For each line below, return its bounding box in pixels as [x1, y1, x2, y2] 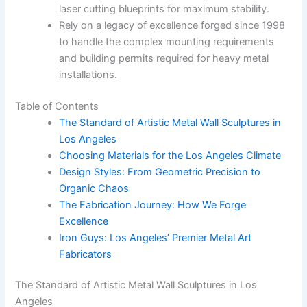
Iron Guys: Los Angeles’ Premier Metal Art [59, 231, 252, 244]
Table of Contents [15, 99, 99, 112]
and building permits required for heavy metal [59, 51, 269, 64]
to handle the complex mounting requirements [59, 35, 275, 48]
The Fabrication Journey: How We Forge [59, 198, 247, 211]
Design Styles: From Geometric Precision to [59, 165, 261, 178]
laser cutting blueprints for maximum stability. [59, 2, 270, 15]
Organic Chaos [59, 182, 130, 195]
